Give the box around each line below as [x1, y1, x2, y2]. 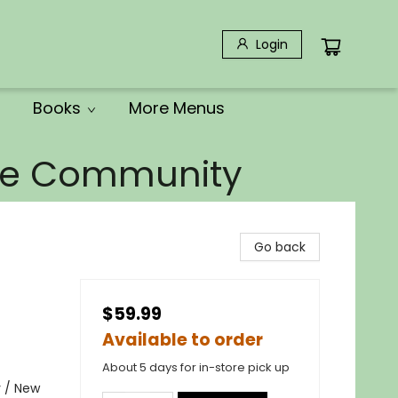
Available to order [102, 328, 263, 352]
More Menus [129, 97, 225, 119]
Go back [254, 238, 306, 256]
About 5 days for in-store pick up [102, 359, 290, 376]
